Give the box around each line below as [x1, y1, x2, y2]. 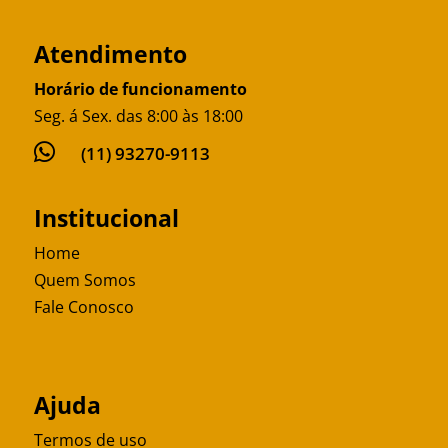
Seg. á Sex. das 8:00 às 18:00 [33, 105, 243, 128]
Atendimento [33, 38, 187, 71]
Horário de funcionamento [33, 78, 247, 101]
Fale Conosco [33, 296, 134, 319]
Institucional [33, 202, 179, 235]
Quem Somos [33, 269, 136, 292]
